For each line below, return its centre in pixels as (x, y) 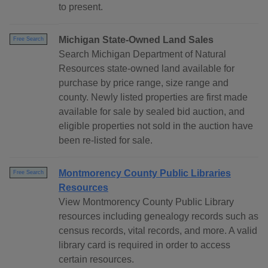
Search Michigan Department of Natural (142, 54)
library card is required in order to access (144, 245)
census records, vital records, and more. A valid (158, 231)
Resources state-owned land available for (147, 69)
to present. (81, 7)
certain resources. (96, 260)
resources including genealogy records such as (159, 217)
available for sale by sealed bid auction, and (152, 112)
